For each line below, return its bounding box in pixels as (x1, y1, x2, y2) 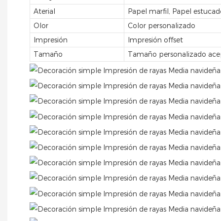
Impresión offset (128, 35, 184, 44)
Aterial (34, 6, 56, 16)
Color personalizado (128, 21, 196, 30)
